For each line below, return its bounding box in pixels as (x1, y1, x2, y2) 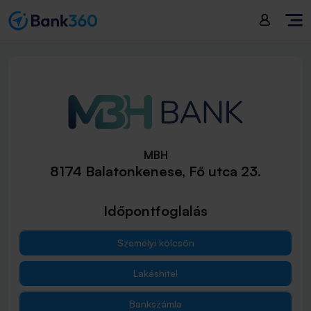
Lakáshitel (133, 267, 178, 279)
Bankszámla (129, 298, 182, 310)
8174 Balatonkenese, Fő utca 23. (50, 162, 261, 180)
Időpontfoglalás (103, 202, 208, 219)
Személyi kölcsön (117, 237, 194, 249)
